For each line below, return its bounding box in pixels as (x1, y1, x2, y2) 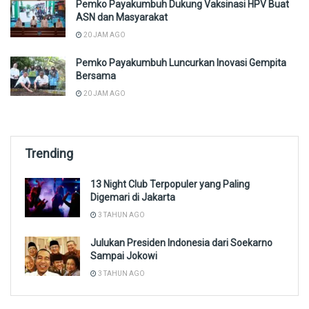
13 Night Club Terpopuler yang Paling (90, 178, 250, 190)
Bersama (76, 70, 116, 81)
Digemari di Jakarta (90, 191, 175, 203)
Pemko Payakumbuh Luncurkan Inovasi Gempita (76, 57, 286, 68)
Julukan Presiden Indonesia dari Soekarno (90, 237, 272, 248)
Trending (25, 146, 73, 161)
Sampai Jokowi (90, 250, 157, 261)
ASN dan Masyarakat (76, 11, 168, 23)
